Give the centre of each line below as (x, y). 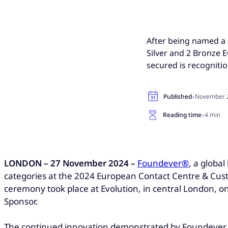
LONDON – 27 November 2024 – (71, 163)
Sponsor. (22, 201)
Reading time (182, 115)
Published (178, 96)
